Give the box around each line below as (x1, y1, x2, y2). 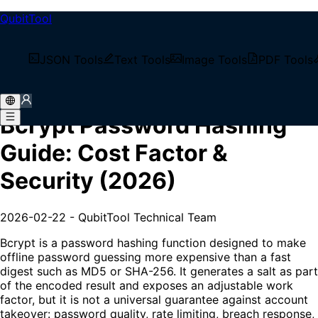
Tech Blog (28, 40, 82, 54)
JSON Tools (40, 53, 103, 67)
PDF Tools (258, 53, 313, 67)
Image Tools (182, 53, 247, 67)
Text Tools (114, 53, 170, 67)
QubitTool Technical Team (78, 209, 216, 224)
